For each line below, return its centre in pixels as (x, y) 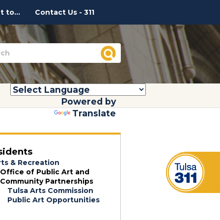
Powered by (89, 101)
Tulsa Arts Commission (50, 191)
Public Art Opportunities (53, 200)
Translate (94, 113)
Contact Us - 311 (65, 12)
